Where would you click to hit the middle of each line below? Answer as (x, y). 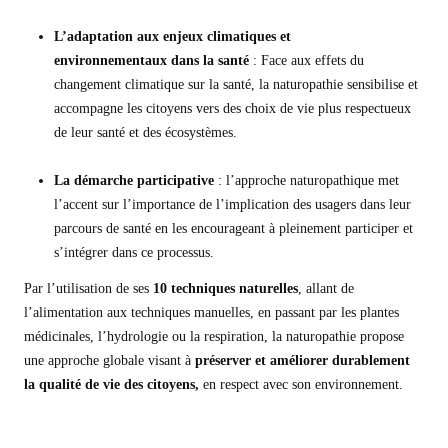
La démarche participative (134, 180)
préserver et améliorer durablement (302, 360)
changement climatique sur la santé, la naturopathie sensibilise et (236, 84)
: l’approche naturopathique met (306, 180)
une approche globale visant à (109, 360)
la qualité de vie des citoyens (109, 384)
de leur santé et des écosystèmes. (145, 132)
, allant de (326, 288)
